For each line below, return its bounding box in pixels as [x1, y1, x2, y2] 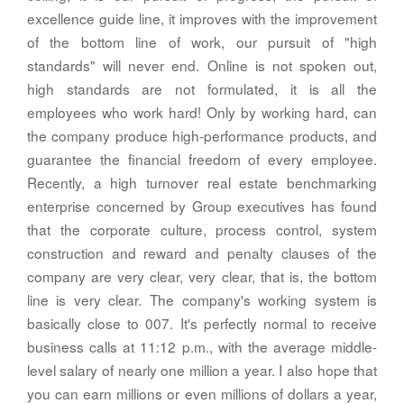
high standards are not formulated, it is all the [26, 78, 378, 98]
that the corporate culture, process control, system [26, 218, 378, 239]
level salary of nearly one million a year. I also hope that [26, 359, 378, 380]
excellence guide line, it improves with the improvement [26, 7, 378, 28]
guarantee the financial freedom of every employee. [26, 148, 378, 169]
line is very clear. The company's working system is [26, 289, 378, 309]
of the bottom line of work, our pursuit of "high [26, 31, 378, 51]
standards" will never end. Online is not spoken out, [26, 54, 378, 75]
